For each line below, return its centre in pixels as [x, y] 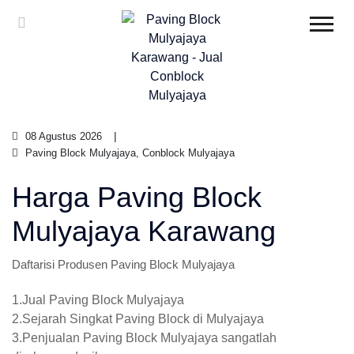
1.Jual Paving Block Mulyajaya [98, 300]
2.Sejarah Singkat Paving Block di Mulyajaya [138, 319]
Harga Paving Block [137, 197]
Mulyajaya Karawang [144, 231]
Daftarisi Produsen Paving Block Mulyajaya [123, 264]
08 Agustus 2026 [62, 136]
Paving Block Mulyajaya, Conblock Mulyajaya [128, 153]
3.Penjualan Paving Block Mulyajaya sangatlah [144, 338]
